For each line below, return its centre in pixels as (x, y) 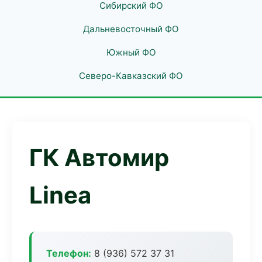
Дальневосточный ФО (131, 29)
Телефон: (69, 253)
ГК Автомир (99, 158)
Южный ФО (131, 52)
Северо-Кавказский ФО (131, 76)
